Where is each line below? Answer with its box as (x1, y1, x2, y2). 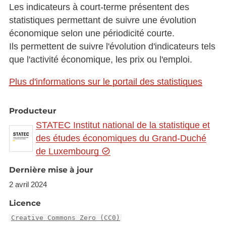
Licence (9, 198, 41, 208)
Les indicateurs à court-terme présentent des (9, 2, 189, 13)
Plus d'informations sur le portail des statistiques (9, 76, 202, 87)
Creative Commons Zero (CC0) (11, 214, 120, 222)
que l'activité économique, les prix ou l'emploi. (9, 54, 192, 65)
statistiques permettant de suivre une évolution (9, 15, 196, 26)
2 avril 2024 (9, 180, 47, 189)
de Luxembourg (36, 146, 102, 157)
